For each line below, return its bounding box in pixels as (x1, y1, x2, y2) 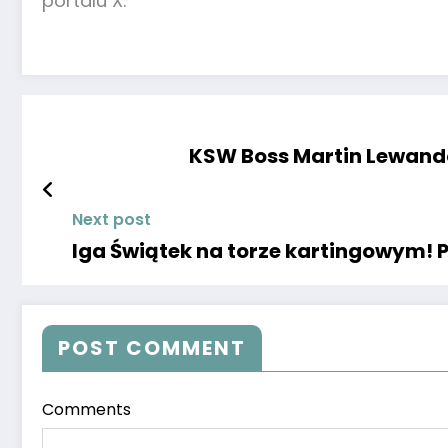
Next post (72, 208, 151, 232)
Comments (42, 398, 131, 422)
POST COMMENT (58, 334, 246, 363)
